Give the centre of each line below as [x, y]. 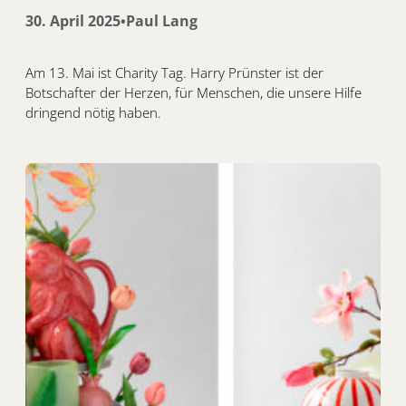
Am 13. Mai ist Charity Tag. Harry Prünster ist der [174, 73]
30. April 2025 [73, 21]
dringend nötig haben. [93, 113]
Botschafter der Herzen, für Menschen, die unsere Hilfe [193, 93]
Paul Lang [162, 21]
